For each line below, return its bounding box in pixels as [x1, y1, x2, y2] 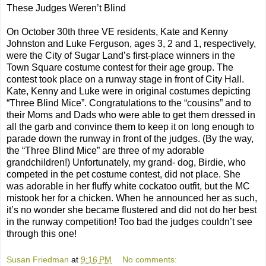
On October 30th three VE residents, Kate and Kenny [7, 27, 228, 37]
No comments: [122, 254, 178, 264]
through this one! [7, 229, 77, 239]
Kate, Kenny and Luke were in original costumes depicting [7, 86, 251, 97]
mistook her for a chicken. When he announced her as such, [7, 193, 257, 204]
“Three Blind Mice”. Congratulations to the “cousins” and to [7, 98, 251, 109]
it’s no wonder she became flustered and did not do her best [7, 205, 256, 216]
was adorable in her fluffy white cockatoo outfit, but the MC [7, 181, 250, 192]
